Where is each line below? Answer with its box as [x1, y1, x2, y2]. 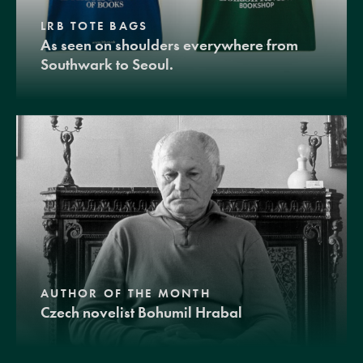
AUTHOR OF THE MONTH [41, 285, 211, 301]
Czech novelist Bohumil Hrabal [41, 302, 242, 322]
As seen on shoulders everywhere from [41, 36, 298, 55]
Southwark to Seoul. [41, 55, 173, 75]
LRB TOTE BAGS [41, 19, 148, 34]
